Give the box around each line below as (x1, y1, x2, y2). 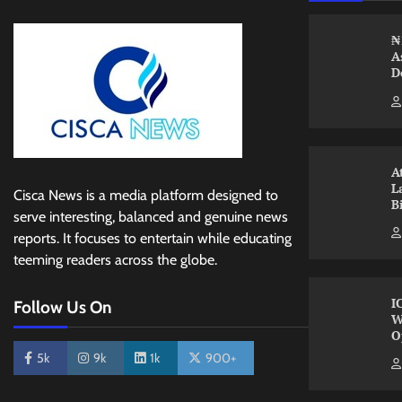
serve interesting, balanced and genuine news (13, 208, 288, 226)
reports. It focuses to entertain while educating (13, 230, 292, 248)
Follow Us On (13, 297, 112, 319)
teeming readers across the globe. (13, 251, 217, 269)
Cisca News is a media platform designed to (13, 187, 278, 205)
